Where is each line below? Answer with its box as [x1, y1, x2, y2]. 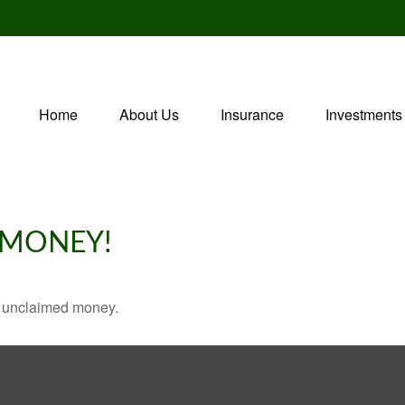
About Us [119, 103, 179, 125]
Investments [325, 103, 402, 125]
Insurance [221, 103, 284, 125]
